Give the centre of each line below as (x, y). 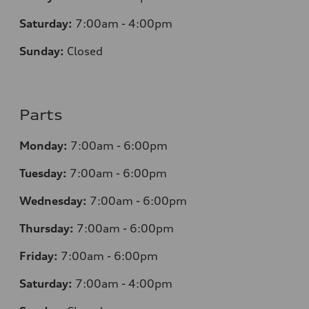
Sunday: (42, 51)
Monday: (43, 145)
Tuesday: (43, 173)
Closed (83, 51)
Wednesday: (53, 200)
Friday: (39, 256)
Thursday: (47, 228)
